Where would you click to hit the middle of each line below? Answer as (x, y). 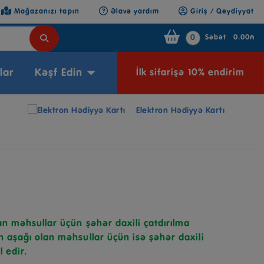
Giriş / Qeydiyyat (221, 12)
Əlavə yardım (135, 12)
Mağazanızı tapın (47, 12)
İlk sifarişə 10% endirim (190, 73)
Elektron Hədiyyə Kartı (181, 111)
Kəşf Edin (59, 73)
